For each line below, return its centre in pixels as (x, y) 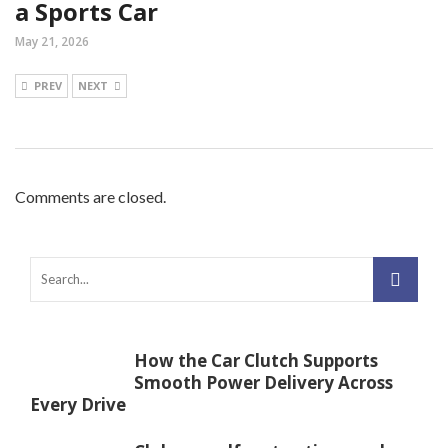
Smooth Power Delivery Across (263, 382)
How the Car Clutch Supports (256, 360)
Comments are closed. (90, 196)
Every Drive (78, 404)
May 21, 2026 (52, 41)
